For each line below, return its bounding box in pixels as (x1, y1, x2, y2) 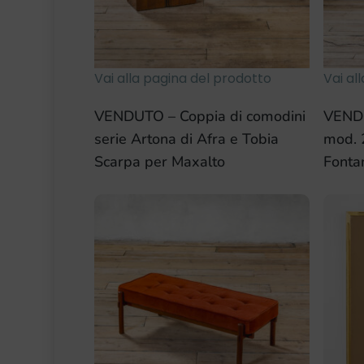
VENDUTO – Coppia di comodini (93, 106, 305, 126)
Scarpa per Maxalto (93, 151, 225, 171)
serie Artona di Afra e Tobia (93, 128, 279, 149)
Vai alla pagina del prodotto (93, 68, 271, 88)
